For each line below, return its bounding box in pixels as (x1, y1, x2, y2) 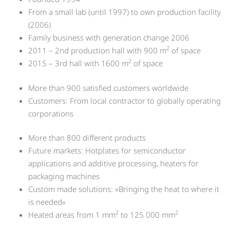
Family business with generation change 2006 (28, 32, 189, 43)
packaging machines (28, 171, 100, 182)
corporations (28, 108, 73, 119)
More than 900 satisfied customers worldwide (28, 82, 188, 93)
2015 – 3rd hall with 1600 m (28, 58, 128, 69)
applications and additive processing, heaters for (28, 158, 199, 169)
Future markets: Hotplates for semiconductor (28, 145, 186, 156)
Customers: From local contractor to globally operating (28, 95, 221, 106)
